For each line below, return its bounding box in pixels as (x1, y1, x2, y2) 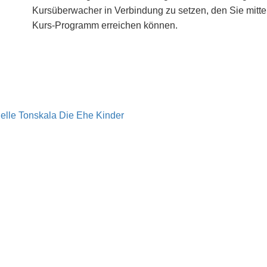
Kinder (96, 110, 124, 120)
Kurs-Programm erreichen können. (32, 20, 178, 31)
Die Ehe (59, 110, 94, 120)
